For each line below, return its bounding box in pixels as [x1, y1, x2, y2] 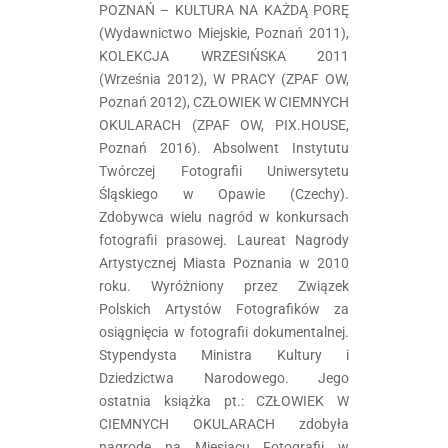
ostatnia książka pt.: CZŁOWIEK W [99, 392, 349, 409]
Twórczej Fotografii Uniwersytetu [99, 162, 349, 179]
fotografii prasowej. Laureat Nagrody [99, 231, 349, 248]
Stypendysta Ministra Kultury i [99, 346, 349, 363]
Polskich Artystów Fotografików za [99, 300, 349, 317]
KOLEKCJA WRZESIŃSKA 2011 [99, 47, 349, 64]
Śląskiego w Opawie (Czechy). [99, 185, 349, 202]
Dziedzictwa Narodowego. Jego [99, 369, 349, 386]
